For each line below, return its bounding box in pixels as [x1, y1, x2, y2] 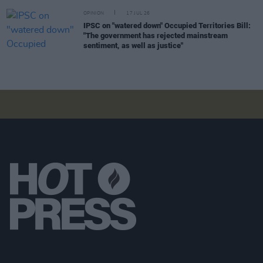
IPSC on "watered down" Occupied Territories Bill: [83, 21, 251, 30]
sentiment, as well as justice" [83, 41, 183, 50]
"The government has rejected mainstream [83, 31, 228, 40]
